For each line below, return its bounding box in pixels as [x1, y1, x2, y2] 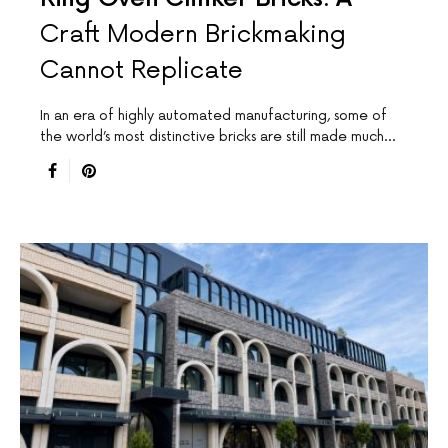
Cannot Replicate [40, 55, 243, 85]
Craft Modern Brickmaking [40, 19, 346, 49]
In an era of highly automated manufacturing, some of [40, 106, 387, 124]
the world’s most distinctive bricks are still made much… [40, 127, 395, 145]
